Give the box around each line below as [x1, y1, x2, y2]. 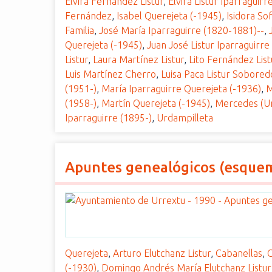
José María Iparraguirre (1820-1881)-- [99, 25, 265, 36]
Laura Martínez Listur [93, 54, 185, 65]
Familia [65, 25, 95, 36]
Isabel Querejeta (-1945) [117, 10, 222, 21]
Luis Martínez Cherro [65, 69, 157, 80]
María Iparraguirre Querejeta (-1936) [101, 83, 262, 94]
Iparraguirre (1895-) [65, 112, 152, 123]
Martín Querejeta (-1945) [101, 98, 211, 109]
